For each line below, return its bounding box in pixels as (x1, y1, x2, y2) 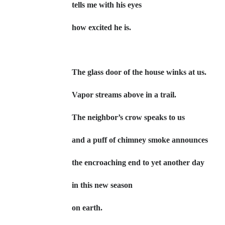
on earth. (72, 203, 102, 212)
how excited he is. (72, 23, 133, 32)
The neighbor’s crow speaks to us (72, 113, 185, 122)
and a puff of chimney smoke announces (72, 136, 208, 144)
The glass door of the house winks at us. (72, 68, 206, 76)
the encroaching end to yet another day (72, 158, 204, 167)
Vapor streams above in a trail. (72, 90, 176, 99)
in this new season (72, 181, 135, 189)
